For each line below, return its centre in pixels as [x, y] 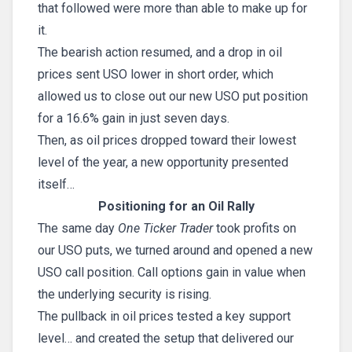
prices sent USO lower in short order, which [156, 75]
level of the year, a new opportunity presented [163, 163]
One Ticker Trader [165, 229]
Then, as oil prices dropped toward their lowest [167, 141]
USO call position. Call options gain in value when [172, 273]
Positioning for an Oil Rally [176, 207]
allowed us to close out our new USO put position [173, 97]
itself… [56, 185]
